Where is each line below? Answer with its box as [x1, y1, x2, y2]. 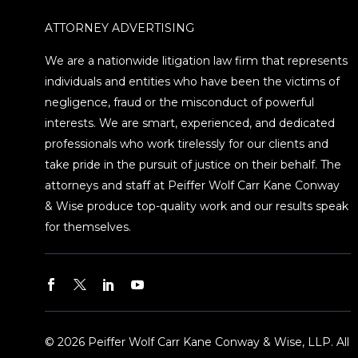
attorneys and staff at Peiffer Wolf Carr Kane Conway [45, 178, 340, 193]
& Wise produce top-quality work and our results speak [45, 199, 349, 214]
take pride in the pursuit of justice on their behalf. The [45, 157, 342, 173]
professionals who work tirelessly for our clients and [45, 137, 329, 152]
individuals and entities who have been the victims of [45, 74, 340, 89]
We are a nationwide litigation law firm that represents [45, 54, 348, 69]
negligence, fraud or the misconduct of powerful [45, 95, 315, 110]
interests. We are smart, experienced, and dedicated [45, 116, 336, 131]
